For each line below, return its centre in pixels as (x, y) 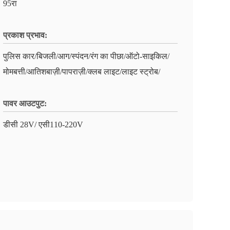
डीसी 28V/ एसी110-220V (43, 124)
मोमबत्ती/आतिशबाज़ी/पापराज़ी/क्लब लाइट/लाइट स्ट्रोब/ (82, 72)
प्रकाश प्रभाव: (25, 35)
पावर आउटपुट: (25, 103)
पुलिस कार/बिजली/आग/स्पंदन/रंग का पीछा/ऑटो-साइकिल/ (86, 56)
